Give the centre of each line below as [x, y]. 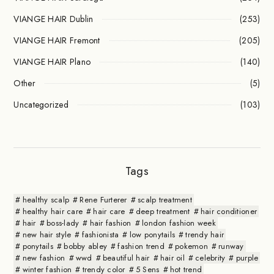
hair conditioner [229, 211]
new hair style [47, 234]
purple [247, 257]
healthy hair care [53, 211]
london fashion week [179, 223]
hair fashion [110, 223]
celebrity [210, 257]
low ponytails [152, 234]
